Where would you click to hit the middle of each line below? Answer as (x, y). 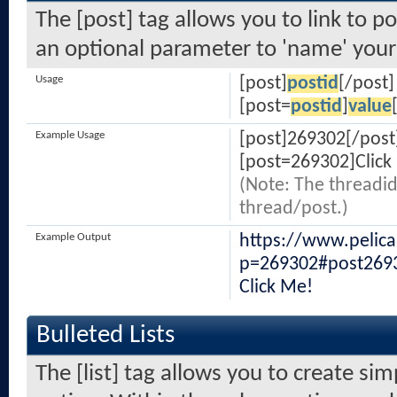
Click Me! (276, 288)
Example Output (73, 237)
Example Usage (70, 135)
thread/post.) (293, 209)
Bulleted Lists (105, 335)
